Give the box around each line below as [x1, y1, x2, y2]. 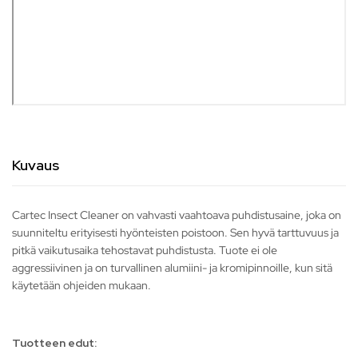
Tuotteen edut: [12, 336, 97, 351]
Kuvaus [12, 156, 59, 175]
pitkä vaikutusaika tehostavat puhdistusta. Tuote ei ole [12, 243, 277, 258]
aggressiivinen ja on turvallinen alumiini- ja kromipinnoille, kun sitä [12, 261, 332, 276]
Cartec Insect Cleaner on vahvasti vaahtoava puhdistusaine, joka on [12, 208, 341, 223]
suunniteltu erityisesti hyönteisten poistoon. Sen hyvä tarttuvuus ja [12, 225, 339, 241]
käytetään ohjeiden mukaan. [12, 278, 151, 293]
